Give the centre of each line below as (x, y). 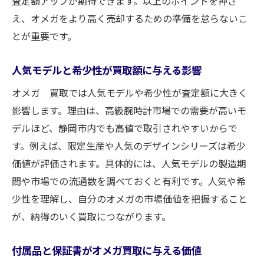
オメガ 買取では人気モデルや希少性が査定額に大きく (130, 93)
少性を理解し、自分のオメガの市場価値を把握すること (130, 199)
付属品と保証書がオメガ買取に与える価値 (107, 250)
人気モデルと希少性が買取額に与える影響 (107, 70)
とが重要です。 (44, 36)
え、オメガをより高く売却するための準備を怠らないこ (130, 18)
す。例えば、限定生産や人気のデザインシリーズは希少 (129, 146)
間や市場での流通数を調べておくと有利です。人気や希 (129, 181)
